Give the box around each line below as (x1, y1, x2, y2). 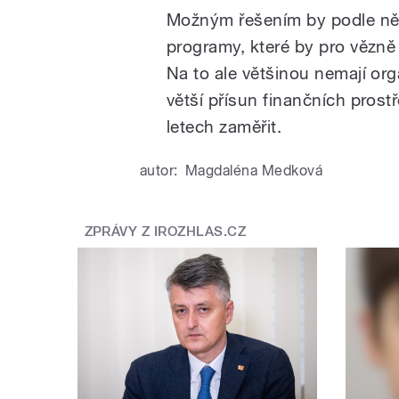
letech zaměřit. (167, 117, 282, 137)
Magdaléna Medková (184, 162, 323, 180)
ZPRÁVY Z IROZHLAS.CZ (84, 224, 247, 240)
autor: (140, 162, 178, 180)
